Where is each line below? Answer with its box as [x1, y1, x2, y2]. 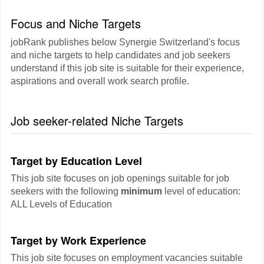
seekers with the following [11, 186, 121, 196]
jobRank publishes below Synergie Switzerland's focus [11, 37, 240, 47]
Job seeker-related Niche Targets [11, 112, 183, 129]
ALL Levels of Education [11, 199, 112, 209]
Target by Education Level [11, 153, 142, 169]
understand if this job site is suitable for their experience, [11, 63, 244, 73]
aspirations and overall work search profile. [11, 76, 189, 86]
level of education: [162, 186, 240, 196]
